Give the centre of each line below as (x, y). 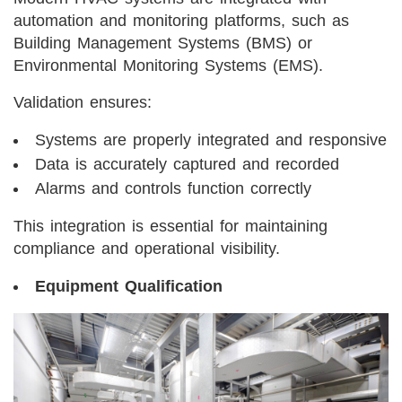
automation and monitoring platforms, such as (181, 20)
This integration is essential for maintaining (170, 226)
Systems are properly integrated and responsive (211, 140)
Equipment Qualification (129, 286)
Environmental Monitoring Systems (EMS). (168, 65)
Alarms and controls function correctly (173, 188)
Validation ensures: (83, 102)
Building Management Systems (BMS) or (163, 43)
